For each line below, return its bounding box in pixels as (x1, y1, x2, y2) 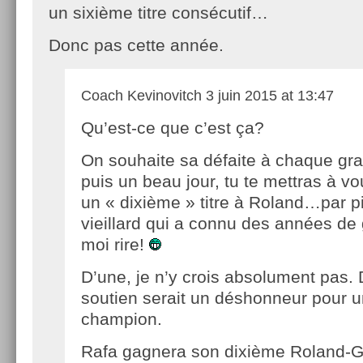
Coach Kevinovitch (81, 87, 202, 104)
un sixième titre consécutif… (49, 2, 268, 22)
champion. (81, 309, 162, 328)
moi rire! (81, 234, 149, 254)
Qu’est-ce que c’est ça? (81, 117, 264, 137)
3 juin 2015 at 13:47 (202, 87, 334, 104)
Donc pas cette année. (49, 35, 224, 54)
